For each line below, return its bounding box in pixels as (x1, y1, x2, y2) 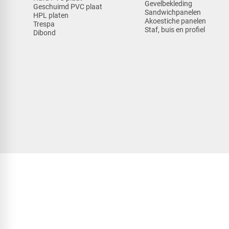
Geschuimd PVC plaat (33, 3, 102, 11)
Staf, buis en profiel (145, 25, 205, 34)
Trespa (33, 20, 55, 29)
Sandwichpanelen (145, 8, 201, 16)
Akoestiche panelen (145, 16, 207, 25)
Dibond (33, 29, 56, 37)
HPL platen (33, 11, 68, 20)
